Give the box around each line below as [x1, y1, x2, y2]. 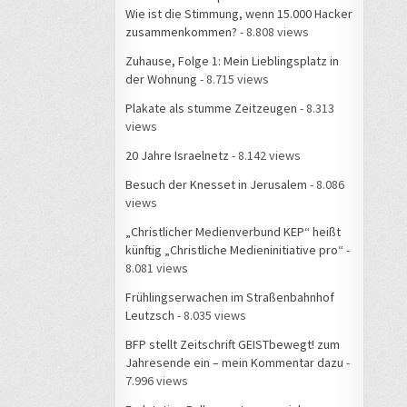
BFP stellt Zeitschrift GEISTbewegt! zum [125, 335, 340, 352]
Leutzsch [125, 306, 174, 323]
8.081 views [125, 259, 188, 276]
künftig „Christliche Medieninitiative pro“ [125, 241, 343, 258]
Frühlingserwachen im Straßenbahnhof [125, 288, 334, 305]
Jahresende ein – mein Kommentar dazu [125, 353, 343, 371]
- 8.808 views [237, 23, 309, 40]
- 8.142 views [229, 146, 301, 164]
